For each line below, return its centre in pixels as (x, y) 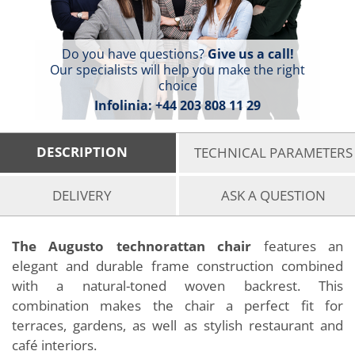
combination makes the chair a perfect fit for (177, 305)
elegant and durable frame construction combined (177, 266)
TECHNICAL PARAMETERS (273, 153)
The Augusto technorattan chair (132, 246)
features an (298, 246)
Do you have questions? (134, 54)
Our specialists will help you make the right (177, 70)
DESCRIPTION (82, 151)
